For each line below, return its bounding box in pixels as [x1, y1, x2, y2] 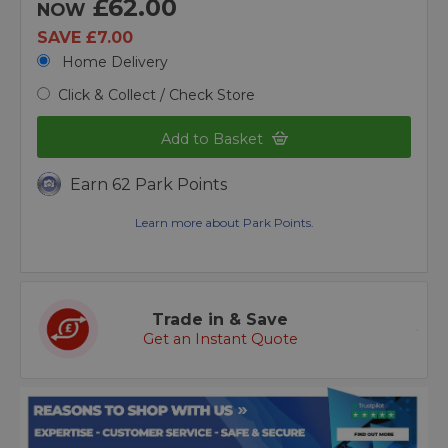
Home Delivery [58, 52, 168, 71]
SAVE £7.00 [37, 27, 133, 47]
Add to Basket [160, 129, 267, 148]
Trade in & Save [152, 310, 288, 330]
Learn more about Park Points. [134, 215, 314, 231]
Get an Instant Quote [142, 330, 298, 349]
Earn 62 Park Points [70, 175, 227, 195]
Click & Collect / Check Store [58, 85, 255, 104]
